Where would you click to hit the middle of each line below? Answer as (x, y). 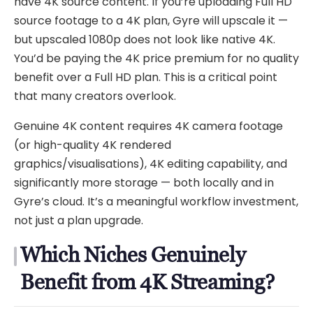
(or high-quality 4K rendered (93, 145)
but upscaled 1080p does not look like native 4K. (145, 40)
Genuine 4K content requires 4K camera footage (148, 126)
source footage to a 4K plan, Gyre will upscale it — (151, 21)
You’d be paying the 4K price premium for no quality (156, 59)
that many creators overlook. (95, 96)
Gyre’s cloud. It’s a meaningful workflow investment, (156, 202)
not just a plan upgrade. (79, 221)
